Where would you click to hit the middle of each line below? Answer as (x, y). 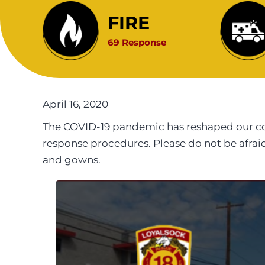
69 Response (137, 42)
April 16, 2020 (75, 104)
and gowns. (72, 159)
